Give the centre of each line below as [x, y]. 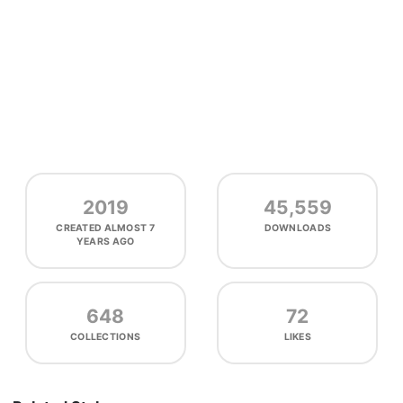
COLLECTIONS [106, 336]
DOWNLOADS [298, 228]
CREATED [80, 228]
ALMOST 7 [129, 228]
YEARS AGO [105, 241]
